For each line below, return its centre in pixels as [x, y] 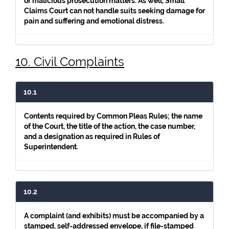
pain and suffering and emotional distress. [94, 21]
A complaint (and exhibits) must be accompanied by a [114, 216]
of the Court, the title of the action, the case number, [110, 126]
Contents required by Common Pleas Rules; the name [113, 116]
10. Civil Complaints [70, 62]
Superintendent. [51, 147]
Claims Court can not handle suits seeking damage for [114, 11]
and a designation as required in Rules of [92, 136]
